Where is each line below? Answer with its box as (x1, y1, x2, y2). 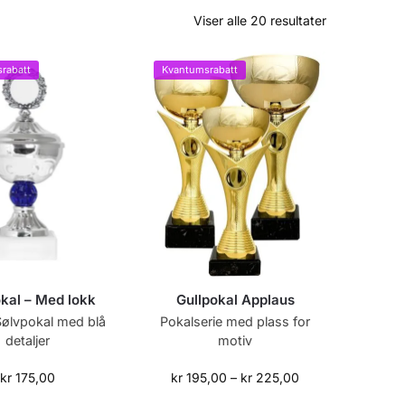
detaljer (5, 333, 51, 349)
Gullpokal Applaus (175, 291, 295, 309)
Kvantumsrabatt (162, 63, 239, 76)
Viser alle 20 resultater (193, 13, 326, 28)
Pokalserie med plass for (160, 314, 311, 330)
